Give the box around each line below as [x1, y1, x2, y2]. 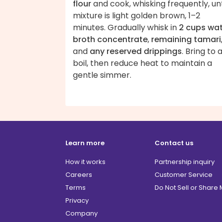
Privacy [65, 195, 89, 205]
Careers [65, 169, 92, 179]
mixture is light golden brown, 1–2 [73, 9, 200, 21]
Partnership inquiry [155, 157, 215, 166]
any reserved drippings [90, 45, 182, 57]
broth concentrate [73, 33, 148, 45]
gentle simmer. [73, 69, 131, 81]
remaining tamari [151, 33, 221, 45]
